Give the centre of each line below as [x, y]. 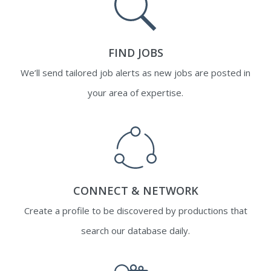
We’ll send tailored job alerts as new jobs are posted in [135, 73]
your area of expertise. [135, 93]
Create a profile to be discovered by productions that [135, 211]
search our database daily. [135, 231]
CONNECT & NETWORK [135, 191]
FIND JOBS [135, 53]
